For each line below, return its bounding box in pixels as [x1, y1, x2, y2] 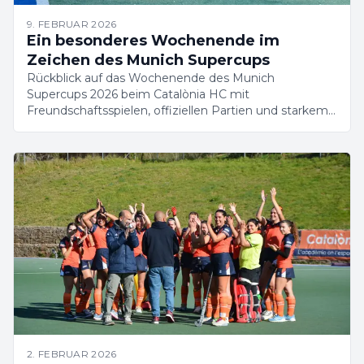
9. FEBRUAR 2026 [27, 18, 117, 30]
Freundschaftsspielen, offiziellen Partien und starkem [27, 103, 328, 118]
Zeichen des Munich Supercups [27, 51, 270, 69]
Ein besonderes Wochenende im [27, 32, 279, 50]
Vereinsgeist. [27, 119, 99, 134]
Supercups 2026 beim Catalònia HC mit [27, 87, 249, 102]
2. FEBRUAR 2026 [27, 348, 117, 360]
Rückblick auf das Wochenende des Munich [27, 71, 275, 85]
